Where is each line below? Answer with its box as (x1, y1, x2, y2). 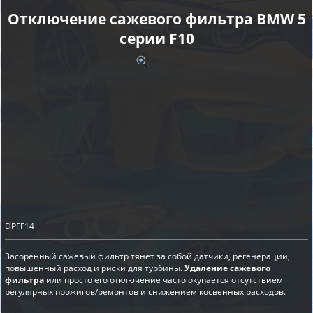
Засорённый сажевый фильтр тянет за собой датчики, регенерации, (5, 250, 290, 263)
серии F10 (119, 29, 194, 49)
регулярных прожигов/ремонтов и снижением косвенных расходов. (5, 286, 286, 298)
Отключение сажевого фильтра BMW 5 (7, 9, 306, 29)
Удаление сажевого (184, 262, 270, 275)
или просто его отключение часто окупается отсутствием (44, 274, 283, 286)
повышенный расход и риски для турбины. (5, 262, 184, 275)
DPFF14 (5, 220, 34, 233)
